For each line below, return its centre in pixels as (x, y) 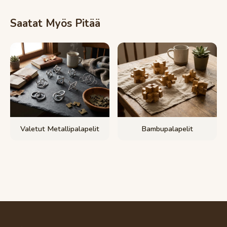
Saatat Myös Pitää (55, 24)
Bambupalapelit (167, 129)
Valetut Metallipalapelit (60, 129)
